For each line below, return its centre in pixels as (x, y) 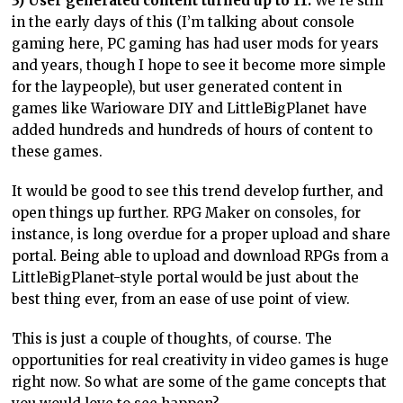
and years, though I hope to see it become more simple (199, 65)
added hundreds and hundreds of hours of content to (193, 130)
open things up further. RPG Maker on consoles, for (187, 212)
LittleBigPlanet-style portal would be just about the (186, 277)
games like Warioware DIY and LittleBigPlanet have (190, 108)
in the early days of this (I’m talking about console (184, 22)
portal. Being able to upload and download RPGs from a (201, 255)
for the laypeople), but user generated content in (177, 86)
